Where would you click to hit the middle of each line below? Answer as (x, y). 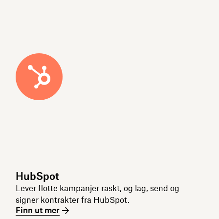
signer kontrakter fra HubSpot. (73, 200)
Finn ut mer (38, 210)
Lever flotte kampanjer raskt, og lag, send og (98, 188)
